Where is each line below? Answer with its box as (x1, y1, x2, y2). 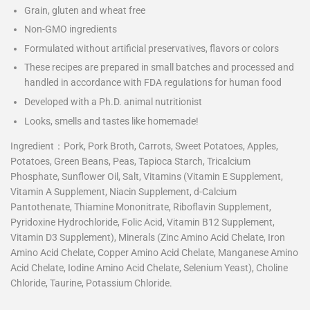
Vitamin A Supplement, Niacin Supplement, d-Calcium (10, 185, 237, 197)
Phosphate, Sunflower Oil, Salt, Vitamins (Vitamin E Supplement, (10, 170, 283, 182)
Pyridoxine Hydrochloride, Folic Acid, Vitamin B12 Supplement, (10, 216, 275, 228)
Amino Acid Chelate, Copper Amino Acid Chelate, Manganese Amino (10, 246, 298, 258)
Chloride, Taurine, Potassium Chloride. (10, 277, 174, 289)
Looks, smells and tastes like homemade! (24, 115, 199, 127)
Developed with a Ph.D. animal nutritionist (24, 96, 202, 108)
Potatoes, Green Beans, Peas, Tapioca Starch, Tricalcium (10, 155, 250, 167)
